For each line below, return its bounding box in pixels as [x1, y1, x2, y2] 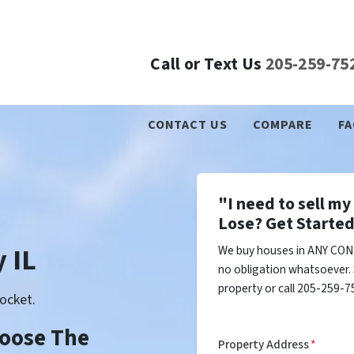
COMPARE [253, 115, 313, 134]
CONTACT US [147, 115, 228, 134]
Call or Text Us [150, 52, 262, 77]
